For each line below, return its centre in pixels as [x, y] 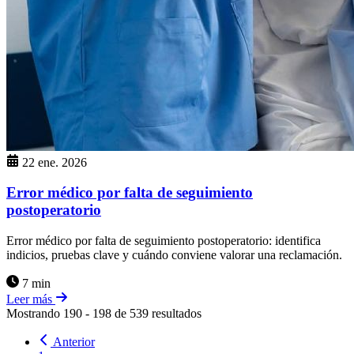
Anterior [74, 342]
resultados [175, 314]
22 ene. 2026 [55, 162]
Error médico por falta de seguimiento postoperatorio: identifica [164, 241]
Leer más [31, 299]
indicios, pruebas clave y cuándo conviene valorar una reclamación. [174, 255]
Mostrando [35, 314]
